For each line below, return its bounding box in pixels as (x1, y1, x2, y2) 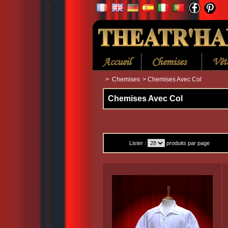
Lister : (129, 140, 146, 146)
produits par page (166, 140, 210, 146)
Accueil (103, 55, 131, 68)
